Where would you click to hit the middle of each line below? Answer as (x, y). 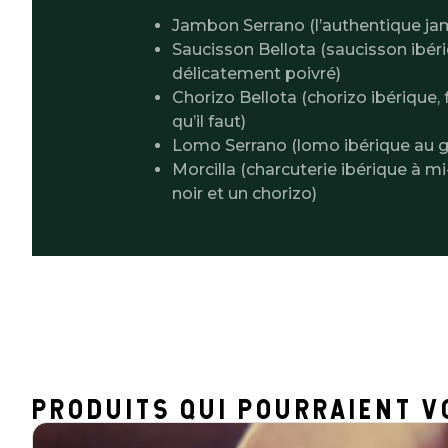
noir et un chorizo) (244, 194)
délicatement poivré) (256, 74)
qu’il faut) (209, 122)
